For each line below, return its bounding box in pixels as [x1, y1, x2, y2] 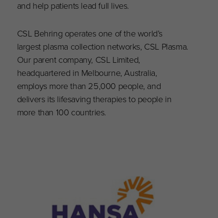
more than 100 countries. [17, 106, 107, 119]
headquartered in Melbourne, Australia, [17, 66, 157, 80]
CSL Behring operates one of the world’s [17, 27, 163, 40]
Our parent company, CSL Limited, [17, 53, 140, 67]
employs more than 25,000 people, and [17, 79, 161, 93]
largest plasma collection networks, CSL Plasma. [17, 40, 188, 54]
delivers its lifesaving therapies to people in [17, 92, 172, 106]
